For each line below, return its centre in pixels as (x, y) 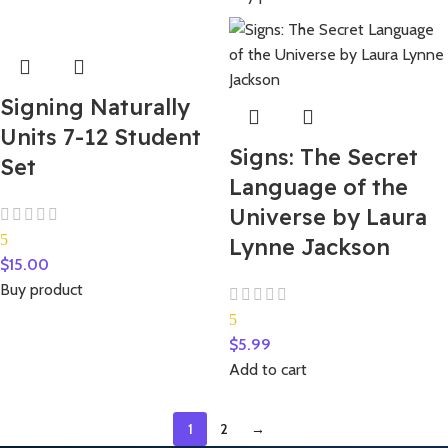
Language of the (318, 187)
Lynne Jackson (312, 247)
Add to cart (268, 370)
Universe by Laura (328, 217)
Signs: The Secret (323, 157)
